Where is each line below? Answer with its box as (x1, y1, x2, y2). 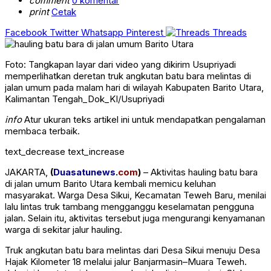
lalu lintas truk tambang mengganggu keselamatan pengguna (5, 201, 254, 213)
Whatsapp (81, 27, 123, 39)
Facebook (5, 27, 47, 39)
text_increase (68, 146, 125, 158)
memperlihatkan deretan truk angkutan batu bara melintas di (5, 70, 251, 82)
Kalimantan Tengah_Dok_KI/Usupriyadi (5, 93, 165, 105)
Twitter (50, 27, 79, 39)
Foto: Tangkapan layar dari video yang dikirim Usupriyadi (5, 59, 236, 71)
